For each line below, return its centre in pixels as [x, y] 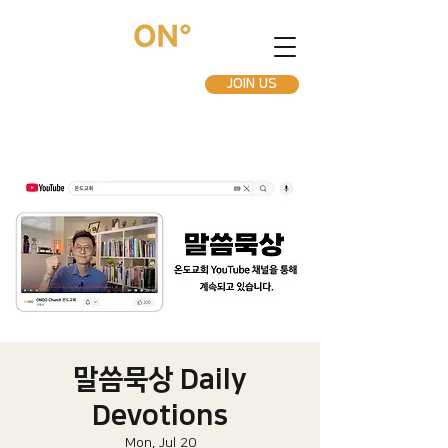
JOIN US [252, 84]
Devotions [160, 415]
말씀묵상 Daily [160, 379]
